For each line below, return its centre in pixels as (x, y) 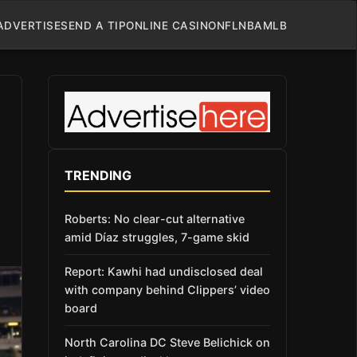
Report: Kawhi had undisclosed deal (164, 272)
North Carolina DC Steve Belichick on (167, 343)
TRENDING (98, 175)
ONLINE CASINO (171, 25)
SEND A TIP (93, 25)
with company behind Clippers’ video (167, 290)
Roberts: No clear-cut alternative (155, 218)
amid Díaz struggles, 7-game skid (157, 237)
